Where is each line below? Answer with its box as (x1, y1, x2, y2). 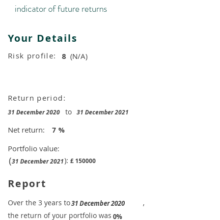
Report (8, 177, 47, 190)
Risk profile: (8, 51, 59, 60)
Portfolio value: (8, 143, 59, 153)
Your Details (8, 31, 78, 45)
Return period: (8, 93, 69, 103)
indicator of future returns (15, 2, 107, 15)
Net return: (8, 125, 45, 135)
